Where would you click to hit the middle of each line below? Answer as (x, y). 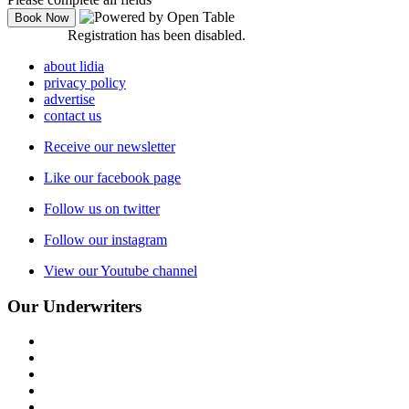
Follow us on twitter (102, 208)
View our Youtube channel (121, 270)
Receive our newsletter (110, 146)
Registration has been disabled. (157, 35)
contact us (73, 115)
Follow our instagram (105, 239)
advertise (69, 99)
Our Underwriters (74, 306)
